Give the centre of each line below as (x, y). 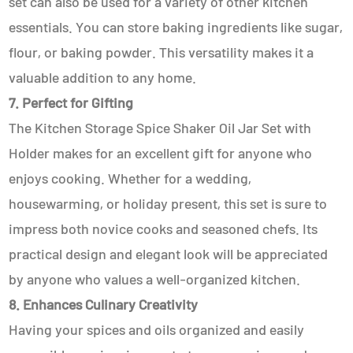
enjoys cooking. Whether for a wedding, (130, 178)
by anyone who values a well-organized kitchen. (155, 279)
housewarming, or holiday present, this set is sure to (168, 203)
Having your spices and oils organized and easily (157, 329)
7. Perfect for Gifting (71, 102)
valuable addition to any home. (103, 77)
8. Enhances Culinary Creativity (104, 304)
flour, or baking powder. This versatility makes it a (162, 52)
